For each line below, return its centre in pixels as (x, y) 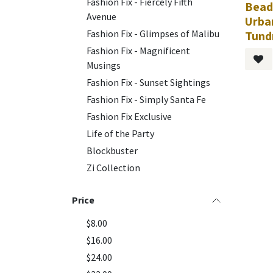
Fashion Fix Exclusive (129, 116)
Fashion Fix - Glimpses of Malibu (153, 34)
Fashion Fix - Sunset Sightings (148, 82)
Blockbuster (112, 151)
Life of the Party (120, 133)
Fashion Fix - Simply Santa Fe (146, 99)
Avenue (101, 16)
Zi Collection (113, 168)
